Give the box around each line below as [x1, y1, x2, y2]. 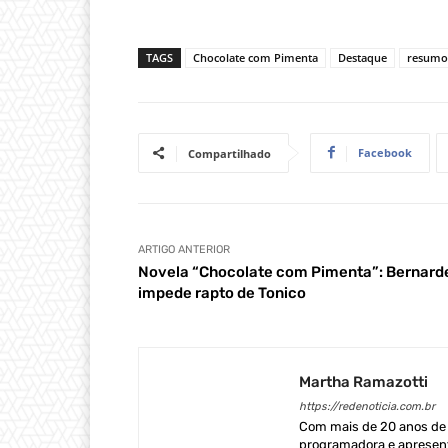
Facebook [358, 144, 412, 160]
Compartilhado [188, 145, 271, 161]
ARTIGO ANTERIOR [138, 242, 230, 256]
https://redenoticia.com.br [299, 399, 435, 413]
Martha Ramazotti [299, 372, 428, 391]
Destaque [338, 49, 387, 65]
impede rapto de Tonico [138, 283, 306, 302]
